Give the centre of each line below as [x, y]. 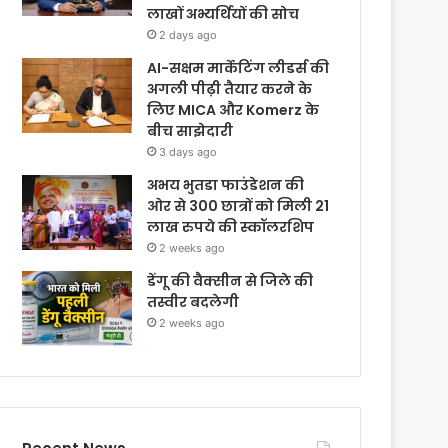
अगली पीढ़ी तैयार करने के [230, 89]
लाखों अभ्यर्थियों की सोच [223, 14]
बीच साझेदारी [190, 131]
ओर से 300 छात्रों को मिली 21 [238, 206]
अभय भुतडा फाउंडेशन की [226, 185]
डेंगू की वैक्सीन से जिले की [230, 281]
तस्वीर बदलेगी [193, 302]
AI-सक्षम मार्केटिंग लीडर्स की [238, 68]
